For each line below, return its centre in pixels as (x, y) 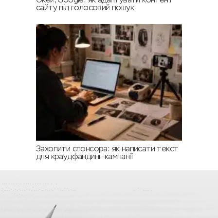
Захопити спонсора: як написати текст (107, 150)
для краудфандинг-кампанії (84, 157)
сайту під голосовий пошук (85, 9)
